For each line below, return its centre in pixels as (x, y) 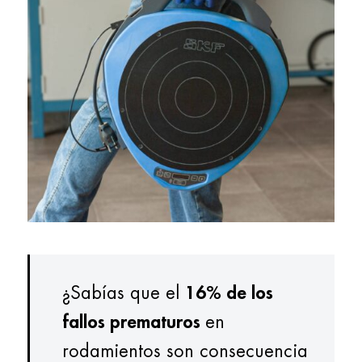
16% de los (229, 293)
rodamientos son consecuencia (185, 351)
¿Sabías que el (124, 293)
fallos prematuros (134, 322)
